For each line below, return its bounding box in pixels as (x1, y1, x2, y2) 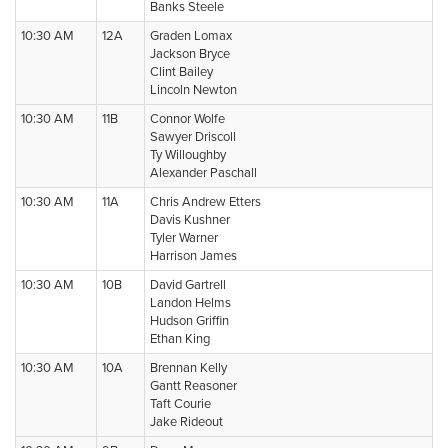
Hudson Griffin (150, 313, 229, 329)
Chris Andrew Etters (150, 194, 261, 210)
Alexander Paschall (150, 165, 257, 181)
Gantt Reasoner (150, 378, 237, 394)
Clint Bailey (150, 64, 213, 80)
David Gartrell (150, 277, 226, 293)
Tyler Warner (150, 230, 218, 246)
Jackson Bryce (150, 46, 230, 62)
